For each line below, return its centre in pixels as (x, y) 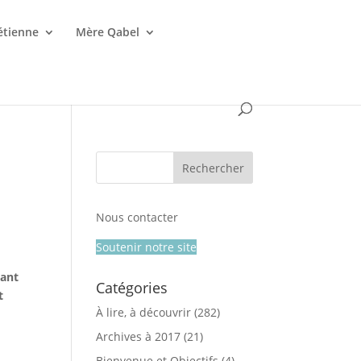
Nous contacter (137, 217)
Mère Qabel (108, 32)
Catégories (132, 288)
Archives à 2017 (139, 336)
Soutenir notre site (147, 247)
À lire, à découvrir (144, 312)
